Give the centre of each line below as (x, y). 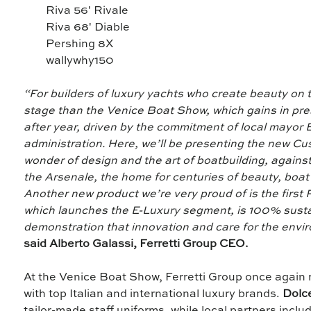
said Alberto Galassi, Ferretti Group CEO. (136, 245)
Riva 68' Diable (88, 28)
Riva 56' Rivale (89, 11)
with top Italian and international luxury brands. (153, 295)
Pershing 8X (80, 45)
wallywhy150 (80, 61)
